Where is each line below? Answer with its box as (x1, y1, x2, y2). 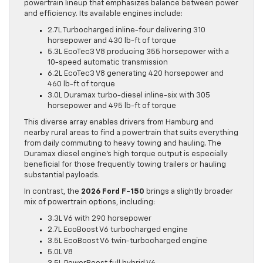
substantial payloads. (24, 171, 100, 180)
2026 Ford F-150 (81, 188, 144, 196)
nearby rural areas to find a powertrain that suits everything (24, 129, 238, 137)
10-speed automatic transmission (48, 59, 168, 67)
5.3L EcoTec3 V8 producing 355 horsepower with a (48, 48, 229, 56)
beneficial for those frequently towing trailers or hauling (24, 161, 226, 169)
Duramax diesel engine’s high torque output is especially (24, 150, 228, 159)
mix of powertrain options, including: (24, 198, 155, 207)
